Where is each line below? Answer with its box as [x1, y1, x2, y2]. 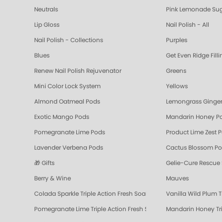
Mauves [166, 175, 189, 182]
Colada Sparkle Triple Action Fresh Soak [34, 191, 149, 197]
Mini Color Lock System [34, 83, 101, 90]
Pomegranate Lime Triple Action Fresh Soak [34, 206, 159, 213]
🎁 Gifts [34, 160, 55, 166]
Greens [166, 68, 186, 74]
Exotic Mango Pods [34, 114, 89, 120]
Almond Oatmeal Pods [34, 99, 100, 105]
